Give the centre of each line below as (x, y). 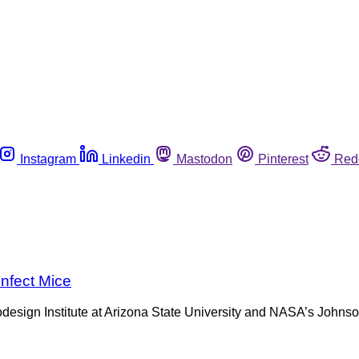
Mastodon (204, 159)
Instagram (48, 159)
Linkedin (126, 159)
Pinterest (283, 159)
